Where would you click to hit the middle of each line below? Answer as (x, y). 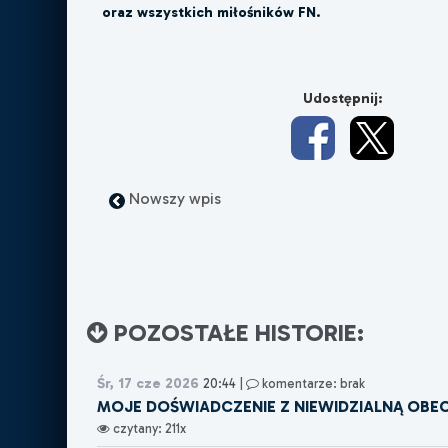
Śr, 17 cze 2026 (148, 383)
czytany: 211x (148, 429)
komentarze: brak (312, 384)
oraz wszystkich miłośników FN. (211, 12)
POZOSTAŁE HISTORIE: (236, 333)
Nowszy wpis (172, 199)
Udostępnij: (342, 98)
